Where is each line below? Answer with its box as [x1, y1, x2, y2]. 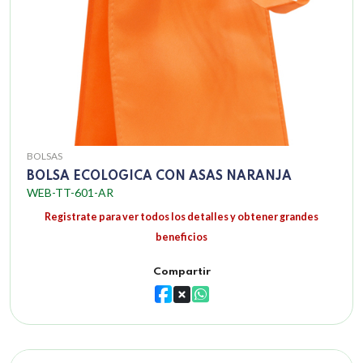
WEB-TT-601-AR [27, 186, 113, 200]
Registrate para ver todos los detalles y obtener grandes [45, 211, 318, 224]
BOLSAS [27, 150, 62, 163]
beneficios [156, 231, 207, 244]
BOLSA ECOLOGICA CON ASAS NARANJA [27, 170, 292, 184]
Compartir [152, 267, 211, 278]
